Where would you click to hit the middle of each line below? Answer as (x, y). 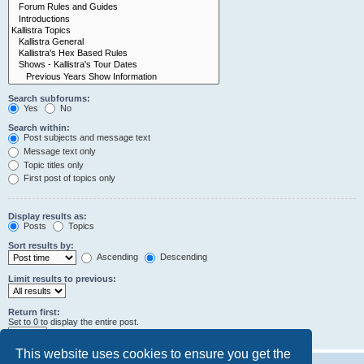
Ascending (116, 257)
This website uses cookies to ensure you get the (154, 353)
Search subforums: (49, 98)
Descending (182, 257)
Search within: (39, 128)
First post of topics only (68, 178)
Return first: (34, 312)
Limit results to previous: (62, 279)
